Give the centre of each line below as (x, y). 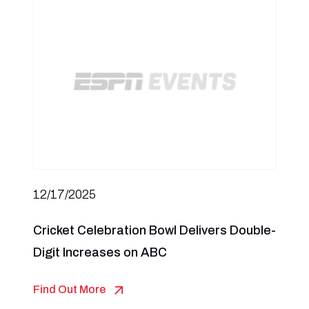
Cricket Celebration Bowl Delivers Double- (154, 230)
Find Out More (69, 289)
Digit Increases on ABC (100, 252)
